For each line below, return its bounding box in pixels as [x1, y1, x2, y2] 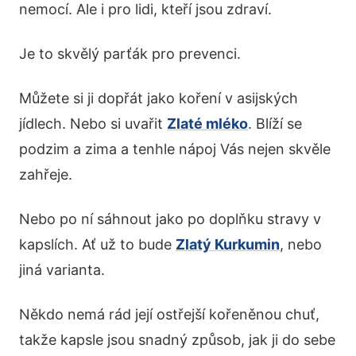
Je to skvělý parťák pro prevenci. [19, 45, 241, 63]
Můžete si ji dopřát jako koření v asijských [19, 90, 298, 107]
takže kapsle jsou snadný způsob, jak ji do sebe [19, 331, 335, 349]
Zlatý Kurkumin [176, 236, 280, 253]
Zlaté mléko [167, 115, 248, 133]
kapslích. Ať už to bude [19, 236, 176, 253]
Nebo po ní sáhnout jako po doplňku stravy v [19, 211, 321, 228]
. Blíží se [248, 115, 302, 133]
